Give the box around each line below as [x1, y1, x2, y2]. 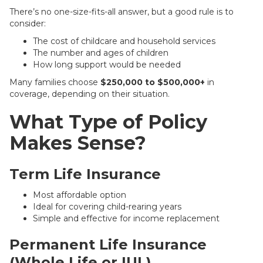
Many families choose [9, 77, 100, 87]
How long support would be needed [33, 59, 181, 70]
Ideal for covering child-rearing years [33, 201, 181, 212]
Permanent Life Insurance [9, 236, 207, 253]
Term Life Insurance [9, 166, 161, 183]
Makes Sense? [9, 131, 146, 154]
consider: [9, 18, 46, 29]
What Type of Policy [9, 110, 207, 133]
